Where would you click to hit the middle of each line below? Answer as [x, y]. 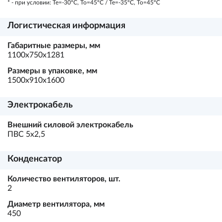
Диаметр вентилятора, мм [56, 204]
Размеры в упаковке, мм [52, 71]
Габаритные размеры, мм [54, 46]
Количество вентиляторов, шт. [64, 179]
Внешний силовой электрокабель [70, 125]
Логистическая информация [66, 26]
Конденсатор [35, 159]
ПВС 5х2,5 [26, 134]
